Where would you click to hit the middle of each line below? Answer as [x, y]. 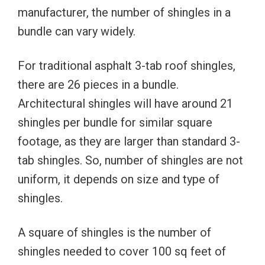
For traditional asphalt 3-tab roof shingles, [127, 65]
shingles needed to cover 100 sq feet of [122, 251]
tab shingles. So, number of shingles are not [130, 160]
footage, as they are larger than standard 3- [129, 141]
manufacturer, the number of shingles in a [124, 12]
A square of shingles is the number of [114, 232]
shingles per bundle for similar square [115, 122]
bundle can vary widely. [77, 31]
